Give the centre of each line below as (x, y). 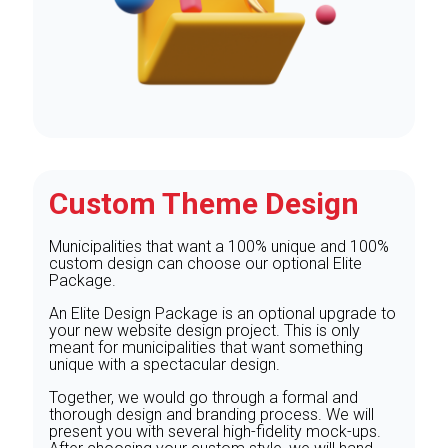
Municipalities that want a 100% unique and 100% (219, 247)
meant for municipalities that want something (206, 348)
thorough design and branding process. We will (211, 415)
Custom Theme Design (204, 204)
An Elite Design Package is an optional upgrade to (222, 314)
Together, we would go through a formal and (203, 398)
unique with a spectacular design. (164, 365)
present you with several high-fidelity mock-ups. (215, 432)
